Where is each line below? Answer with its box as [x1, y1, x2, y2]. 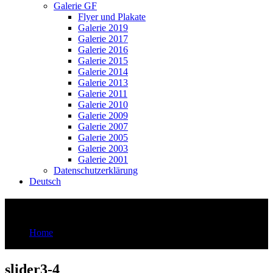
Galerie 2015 [78, 55, 128, 66]
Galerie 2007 [78, 121, 128, 132]
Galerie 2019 [78, 22, 128, 33]
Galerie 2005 [78, 132, 128, 143]
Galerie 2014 [78, 66, 128, 77]
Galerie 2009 [78, 110, 128, 121]
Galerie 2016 [78, 44, 128, 55]
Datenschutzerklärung [54, 165, 138, 175]
